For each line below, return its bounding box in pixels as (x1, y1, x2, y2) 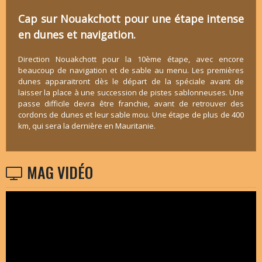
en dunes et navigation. (18, 27, 136, 42)
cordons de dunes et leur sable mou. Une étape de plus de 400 (18, 109, 244, 120)
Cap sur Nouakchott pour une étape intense (18, 11, 244, 26)
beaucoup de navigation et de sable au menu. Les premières (18, 64, 244, 75)
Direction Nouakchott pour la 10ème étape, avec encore (18, 53, 244, 64)
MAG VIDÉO (23, 160, 93, 184)
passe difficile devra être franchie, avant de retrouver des (18, 98, 244, 109)
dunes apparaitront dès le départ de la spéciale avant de (18, 75, 244, 87)
